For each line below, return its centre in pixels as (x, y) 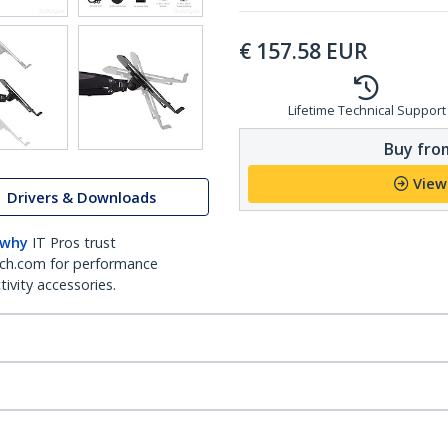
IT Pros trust (74, 242)
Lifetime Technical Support (366, 110)
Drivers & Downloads (81, 197)
